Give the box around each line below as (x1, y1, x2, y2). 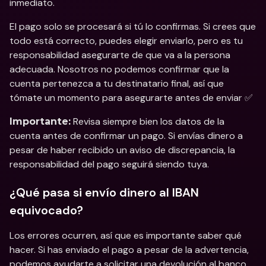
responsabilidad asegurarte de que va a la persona (9, 49, 230, 61)
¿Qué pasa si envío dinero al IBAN (9, 185, 199, 200)
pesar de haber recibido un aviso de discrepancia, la (9, 144, 235, 156)
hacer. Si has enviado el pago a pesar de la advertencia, (9, 243, 249, 256)
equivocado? (9, 202, 83, 218)
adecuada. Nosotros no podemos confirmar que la (9, 63, 229, 75)
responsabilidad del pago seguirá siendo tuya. (9, 158, 209, 170)
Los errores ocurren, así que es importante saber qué (9, 229, 242, 242)
